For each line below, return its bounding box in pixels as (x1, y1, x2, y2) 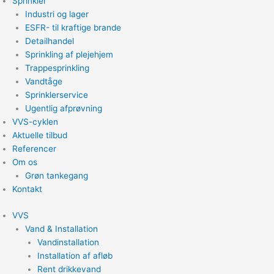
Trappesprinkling (24, 63, 89, 73)
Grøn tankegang (24, 171, 88, 180)
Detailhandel (24, 36, 74, 46)
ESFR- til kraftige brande (24, 23, 121, 32)
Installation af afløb (37, 250, 113, 261)
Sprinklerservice (24, 90, 88, 100)
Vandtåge (24, 76, 62, 86)
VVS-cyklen (12, 117, 58, 127)
